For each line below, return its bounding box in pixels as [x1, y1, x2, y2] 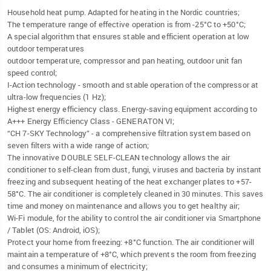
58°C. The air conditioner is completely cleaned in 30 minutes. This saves [7, 188, 264, 200]
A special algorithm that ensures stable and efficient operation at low [7, 31, 250, 42]
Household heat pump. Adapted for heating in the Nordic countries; [7, 7, 240, 18]
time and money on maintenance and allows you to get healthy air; [7, 200, 240, 212]
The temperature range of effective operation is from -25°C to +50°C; [7, 19, 246, 30]
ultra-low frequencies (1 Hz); [7, 91, 106, 103]
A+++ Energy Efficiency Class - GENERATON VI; [7, 116, 175, 127]
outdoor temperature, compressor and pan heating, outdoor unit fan [7, 55, 243, 67]
